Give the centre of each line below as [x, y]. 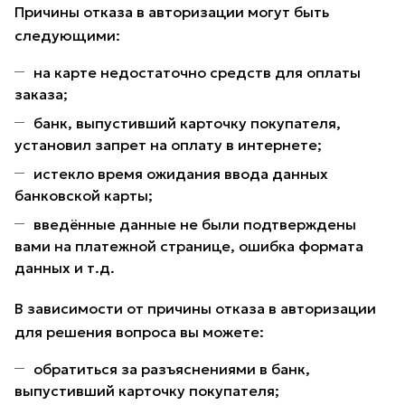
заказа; [41, 94]
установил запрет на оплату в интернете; [168, 145]
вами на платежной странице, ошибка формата [189, 246]
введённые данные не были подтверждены [195, 225]
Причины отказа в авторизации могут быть [172, 12]
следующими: [67, 36]
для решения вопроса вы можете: [139, 332]
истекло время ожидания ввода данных [181, 174]
